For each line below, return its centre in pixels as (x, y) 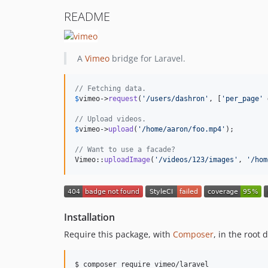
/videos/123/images (196, 159)
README (87, 16)
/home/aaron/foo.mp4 (182, 129)
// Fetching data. (110, 88)
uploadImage (127, 159)
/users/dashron (175, 98)
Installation (89, 217)
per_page (242, 98)
